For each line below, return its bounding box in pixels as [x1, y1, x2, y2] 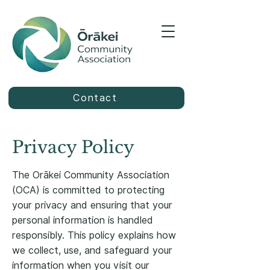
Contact [73, 92, 118, 104]
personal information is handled [12, 215, 153, 226]
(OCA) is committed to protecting [12, 184, 165, 196]
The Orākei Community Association [12, 169, 169, 181]
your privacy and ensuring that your [12, 199, 172, 211]
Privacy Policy [12, 137, 134, 158]
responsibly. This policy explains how [12, 230, 176, 241]
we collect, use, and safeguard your [12, 245, 172, 256]
